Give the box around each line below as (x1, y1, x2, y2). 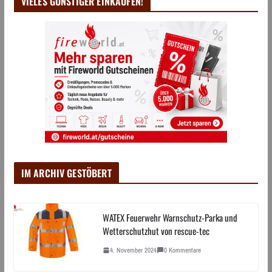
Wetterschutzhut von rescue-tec (102, 223, 209, 237)
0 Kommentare (163, 243, 201, 256)
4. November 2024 (109, 243, 157, 256)
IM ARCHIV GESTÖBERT (21, 165, 112, 180)
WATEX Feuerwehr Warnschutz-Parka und (102, 210, 237, 224)
